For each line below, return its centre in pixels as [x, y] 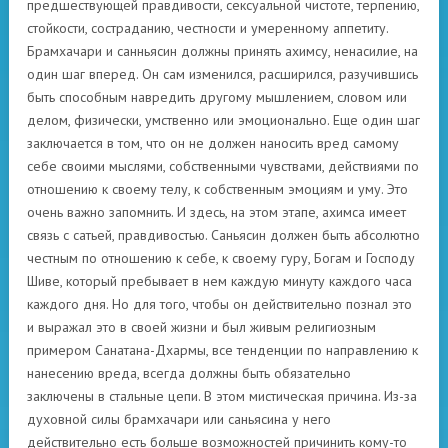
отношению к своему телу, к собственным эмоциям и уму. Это [217, 189]
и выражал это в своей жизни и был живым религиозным [201, 327]
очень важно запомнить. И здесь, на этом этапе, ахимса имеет [216, 212]
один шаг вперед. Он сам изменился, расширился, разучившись [222, 74]
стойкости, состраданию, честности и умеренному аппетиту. [207, 28]
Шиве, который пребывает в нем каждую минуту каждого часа [219, 281]
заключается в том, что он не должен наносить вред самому [213, 143]
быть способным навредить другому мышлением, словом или [217, 97]
